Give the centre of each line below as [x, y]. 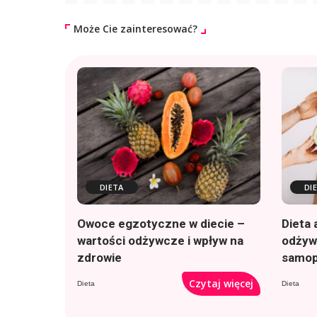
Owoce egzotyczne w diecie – [161, 224]
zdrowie [99, 258]
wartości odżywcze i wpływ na [160, 241]
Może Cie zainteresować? [136, 28]
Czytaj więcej [221, 284]
